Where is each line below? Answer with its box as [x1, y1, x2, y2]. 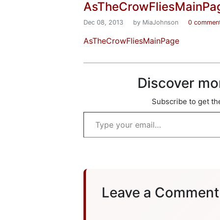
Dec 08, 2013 [83, 19, 125, 26]
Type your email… [83, 107, 109, 116]
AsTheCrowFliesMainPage [83, 36, 179, 46]
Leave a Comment [102, 184, 219, 201]
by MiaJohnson [133, 19, 178, 26]
